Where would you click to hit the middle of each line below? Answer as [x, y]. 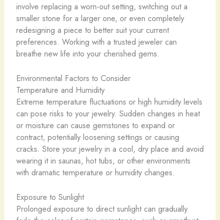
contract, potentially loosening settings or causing [97, 137]
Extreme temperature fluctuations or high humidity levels [109, 102]
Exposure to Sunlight [50, 197]
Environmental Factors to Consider [73, 78]
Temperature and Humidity [60, 90]
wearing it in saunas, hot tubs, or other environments [103, 161]
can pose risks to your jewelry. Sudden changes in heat [108, 114]
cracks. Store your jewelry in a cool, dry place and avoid [110, 149]
